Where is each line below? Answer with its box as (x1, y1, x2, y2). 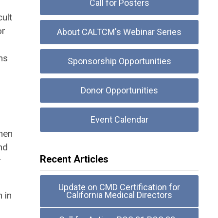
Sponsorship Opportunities (67, 56, 171, 66)
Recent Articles (40, 153, 109, 165)
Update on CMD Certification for (58, 182, 181, 192)
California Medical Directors (66, 190, 173, 200)
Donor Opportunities (80, 85, 158, 95)
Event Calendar (90, 114, 148, 125)
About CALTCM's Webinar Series (57, 27, 182, 37)
